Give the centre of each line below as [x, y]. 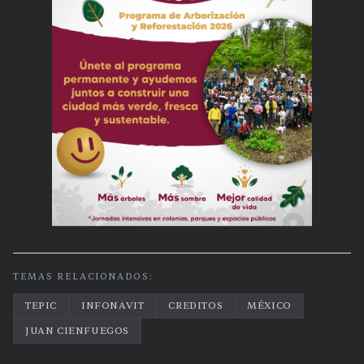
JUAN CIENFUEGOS [77, 331]
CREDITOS [196, 306]
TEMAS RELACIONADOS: [83, 277]
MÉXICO [269, 306]
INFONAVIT [113, 306]
